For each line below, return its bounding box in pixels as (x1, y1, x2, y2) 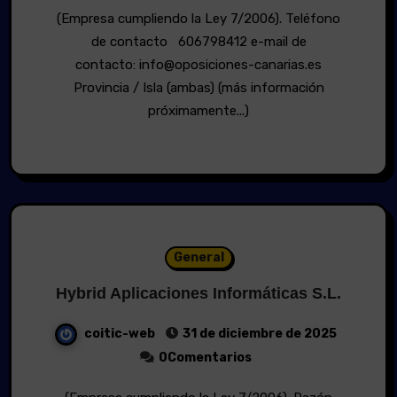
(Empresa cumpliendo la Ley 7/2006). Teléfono (57, 11, 69, 27)
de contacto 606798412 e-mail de (90, 34, 307, 51)
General (173, 250, 224, 266)
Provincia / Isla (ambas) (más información (73, 80, 324, 97)
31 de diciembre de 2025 (182, 326, 337, 342)
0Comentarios (158, 350, 252, 366)
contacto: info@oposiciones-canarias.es (75, 57, 322, 74)
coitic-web (83, 326, 158, 342)
